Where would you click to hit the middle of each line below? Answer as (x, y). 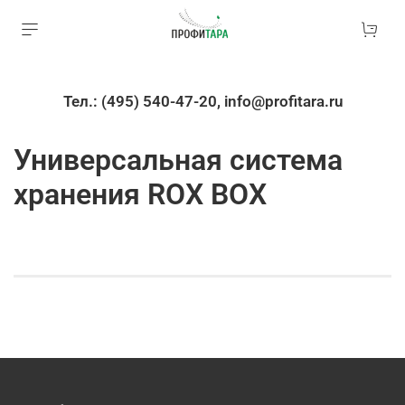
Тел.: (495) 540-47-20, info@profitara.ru (283, 101)
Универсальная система (178, 160)
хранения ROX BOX (140, 194)
